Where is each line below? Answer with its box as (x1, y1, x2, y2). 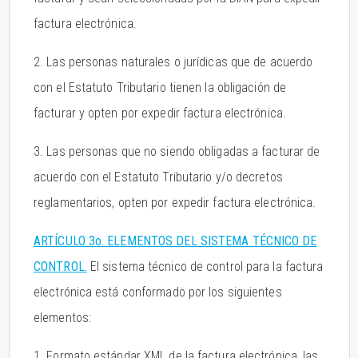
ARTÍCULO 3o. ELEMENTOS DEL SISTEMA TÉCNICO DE (34, 233, 317, 249)
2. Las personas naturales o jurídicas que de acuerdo (34, 54, 313, 70)
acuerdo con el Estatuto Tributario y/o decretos (34, 169, 283, 185)
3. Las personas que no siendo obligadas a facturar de (34, 144, 320, 159)
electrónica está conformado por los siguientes (34, 284, 282, 300)
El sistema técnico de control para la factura (86, 259, 324, 274)
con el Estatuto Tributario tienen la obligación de (34, 80, 287, 95)
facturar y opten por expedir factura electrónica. (34, 105, 286, 121)
